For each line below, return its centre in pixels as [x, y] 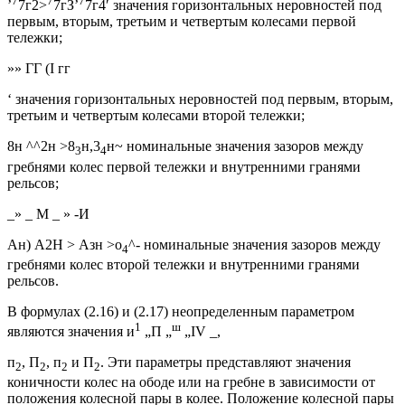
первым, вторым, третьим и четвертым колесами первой [182, 22]
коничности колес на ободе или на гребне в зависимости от [191, 382]
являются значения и [71, 332]
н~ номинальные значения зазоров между [235, 146]
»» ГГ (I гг [39, 69]
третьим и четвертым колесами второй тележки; [156, 116]
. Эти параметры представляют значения [226, 363]
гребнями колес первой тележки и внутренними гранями [184, 166]
